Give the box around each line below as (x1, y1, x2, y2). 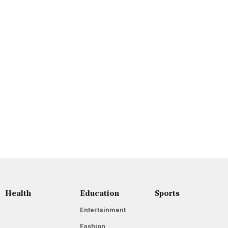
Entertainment (80, 206, 126, 214)
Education (80, 188, 119, 198)
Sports (155, 188, 180, 198)
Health (5, 188, 31, 198)
